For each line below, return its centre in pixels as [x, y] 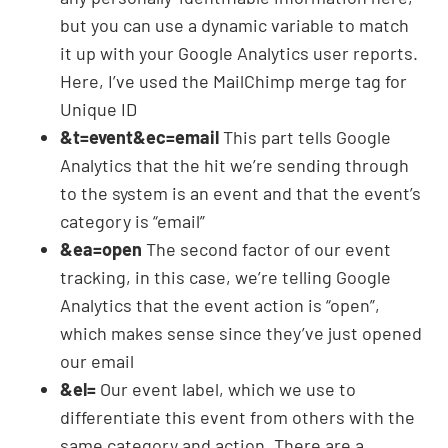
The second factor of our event [266, 248]
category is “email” [132, 220]
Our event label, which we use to [226, 388]
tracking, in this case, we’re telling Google [225, 276]
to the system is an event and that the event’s [240, 192]
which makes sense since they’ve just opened [241, 332]
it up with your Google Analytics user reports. [239, 52]
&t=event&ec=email [139, 136]
